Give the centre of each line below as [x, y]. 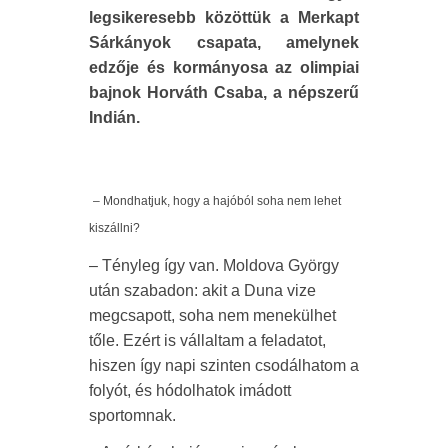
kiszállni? [114, 227]
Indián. [114, 117]
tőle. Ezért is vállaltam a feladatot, [207, 340]
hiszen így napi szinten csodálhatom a [224, 365]
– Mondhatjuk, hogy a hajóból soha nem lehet [217, 200]
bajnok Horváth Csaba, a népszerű [224, 92]
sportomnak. [132, 415]
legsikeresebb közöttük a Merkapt [224, 17]
